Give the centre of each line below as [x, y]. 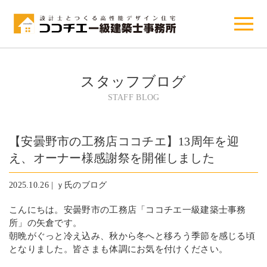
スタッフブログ [133, 82]
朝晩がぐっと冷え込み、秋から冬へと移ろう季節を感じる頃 [132, 236]
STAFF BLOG [133, 97]
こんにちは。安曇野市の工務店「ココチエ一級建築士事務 [128, 210]
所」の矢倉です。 [46, 223]
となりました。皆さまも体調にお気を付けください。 [119, 249]
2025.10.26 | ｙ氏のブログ [58, 185]
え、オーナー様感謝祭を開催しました [112, 158]
